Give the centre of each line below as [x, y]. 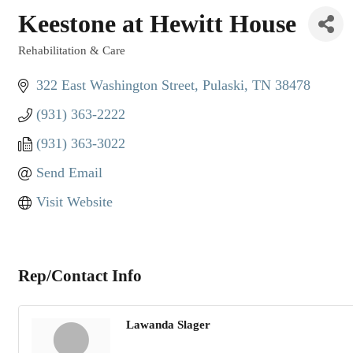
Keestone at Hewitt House [157, 24]
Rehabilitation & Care [72, 50]
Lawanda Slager [168, 325]
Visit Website [74, 202]
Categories [45, 61]
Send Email [69, 173]
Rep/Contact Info [80, 276]
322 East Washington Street [115, 85]
